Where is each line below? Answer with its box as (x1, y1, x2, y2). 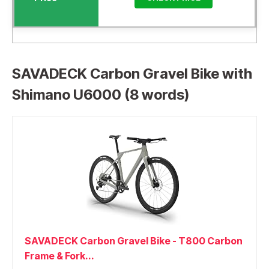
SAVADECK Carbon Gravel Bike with (12, 65, 252, 83)
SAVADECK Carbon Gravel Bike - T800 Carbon (25, 235, 243, 247)
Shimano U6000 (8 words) (12, 86, 189, 104)
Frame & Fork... (25, 250, 94, 262)
